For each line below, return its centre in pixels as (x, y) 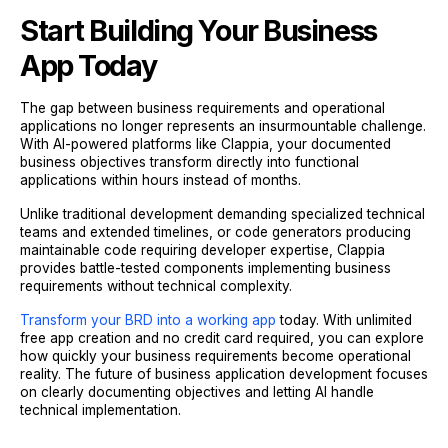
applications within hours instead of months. (160, 180)
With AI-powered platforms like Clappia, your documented (205, 144)
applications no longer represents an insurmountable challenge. (223, 126)
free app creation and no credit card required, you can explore (222, 338)
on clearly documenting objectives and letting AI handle (197, 392)
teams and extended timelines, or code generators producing (215, 232)
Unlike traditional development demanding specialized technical (222, 214)
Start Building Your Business (198, 30)
